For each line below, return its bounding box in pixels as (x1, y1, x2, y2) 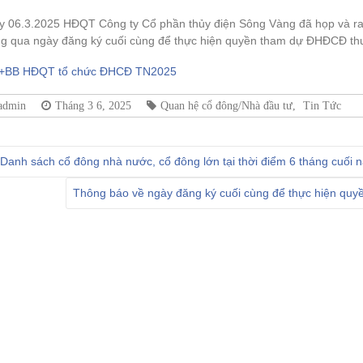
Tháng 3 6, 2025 (55, 100, 132, 111)
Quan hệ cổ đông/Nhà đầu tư (160, 100, 293, 111)
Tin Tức (303, 100, 342, 111)
